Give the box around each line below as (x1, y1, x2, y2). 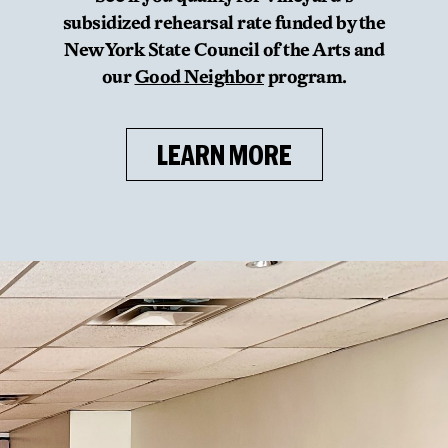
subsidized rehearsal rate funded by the (62, 11, 386, 33)
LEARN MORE (156, 139, 292, 170)
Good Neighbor (134, 65, 264, 87)
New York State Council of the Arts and (64, 38, 384, 60)
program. (264, 65, 347, 87)
